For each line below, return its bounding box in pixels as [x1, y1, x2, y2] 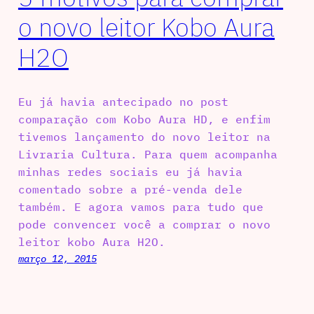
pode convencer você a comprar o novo [18, 217, 271, 232]
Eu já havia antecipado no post [18, 95, 228, 109]
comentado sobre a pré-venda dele [18, 182, 243, 197]
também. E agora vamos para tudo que [18, 200, 264, 214]
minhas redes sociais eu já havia [18, 165, 243, 179]
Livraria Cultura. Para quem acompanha [18, 147, 278, 162]
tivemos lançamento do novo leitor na [18, 130, 271, 144]
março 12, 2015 [18, 252, 97, 266]
